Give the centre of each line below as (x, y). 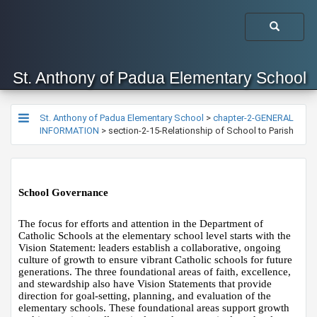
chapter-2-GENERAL (253, 118)
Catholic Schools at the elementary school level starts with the (155, 235)
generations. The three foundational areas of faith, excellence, (155, 271)
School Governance (65, 192)
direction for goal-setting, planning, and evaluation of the (145, 295)
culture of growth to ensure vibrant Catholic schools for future (155, 259)
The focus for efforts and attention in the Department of (141, 223)
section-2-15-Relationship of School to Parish (201, 131)
